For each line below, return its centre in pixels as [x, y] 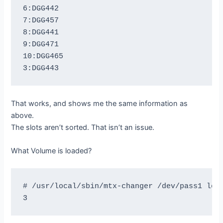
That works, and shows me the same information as [100, 103]
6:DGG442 [41, 9]
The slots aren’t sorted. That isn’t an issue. [83, 127]
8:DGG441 [41, 33]
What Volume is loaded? [52, 151]
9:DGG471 [41, 45]
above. [23, 115]
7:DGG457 [41, 21]
